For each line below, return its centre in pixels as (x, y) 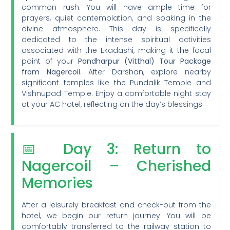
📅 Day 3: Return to (116, 149)
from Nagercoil (51, 72)
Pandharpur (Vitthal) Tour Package (145, 61)
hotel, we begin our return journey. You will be (116, 215)
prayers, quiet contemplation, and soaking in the (116, 18)
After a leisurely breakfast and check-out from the (116, 205)
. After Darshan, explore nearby (145, 72)
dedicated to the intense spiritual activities (116, 40)
